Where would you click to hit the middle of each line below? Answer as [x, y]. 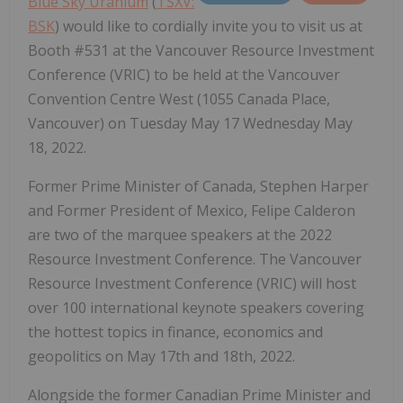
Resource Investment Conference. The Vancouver [195, 259]
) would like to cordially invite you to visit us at [209, 26]
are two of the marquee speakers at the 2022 [180, 234]
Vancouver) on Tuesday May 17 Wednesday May [190, 123]
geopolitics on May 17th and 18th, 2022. [161, 356]
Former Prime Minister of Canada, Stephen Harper [198, 186]
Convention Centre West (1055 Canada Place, [179, 99]
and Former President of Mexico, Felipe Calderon [192, 210]
